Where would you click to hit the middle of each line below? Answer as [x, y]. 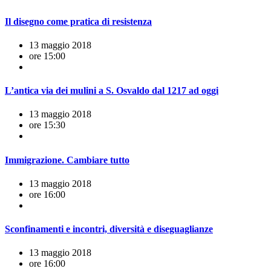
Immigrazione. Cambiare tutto [67, 160]
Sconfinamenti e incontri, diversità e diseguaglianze [109, 229]
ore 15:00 [47, 56]
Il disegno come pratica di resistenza [78, 21]
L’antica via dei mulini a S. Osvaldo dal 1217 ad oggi [112, 91]
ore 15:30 [47, 125]
